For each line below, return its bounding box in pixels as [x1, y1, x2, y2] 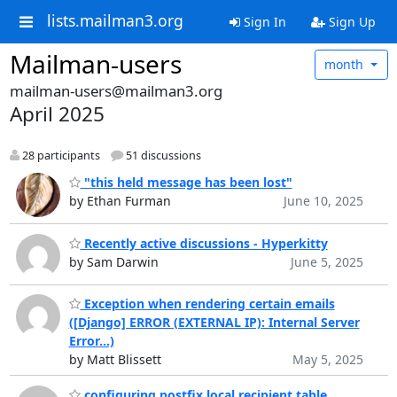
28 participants [19, 147, 100, 163]
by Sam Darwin [68, 253, 159, 270]
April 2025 [9, 99, 105, 128]
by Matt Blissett [68, 351, 161, 369]
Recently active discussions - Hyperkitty [80, 234, 328, 252]
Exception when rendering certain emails [80, 295, 335, 313]
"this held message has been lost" [80, 174, 292, 191]
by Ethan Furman [68, 192, 171, 210]
